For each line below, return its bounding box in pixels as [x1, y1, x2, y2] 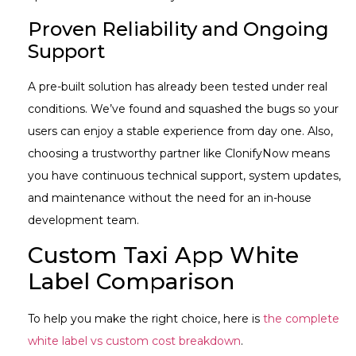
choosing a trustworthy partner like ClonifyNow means [28, 145, 330, 161]
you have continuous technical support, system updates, [28, 168, 341, 183]
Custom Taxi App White [28, 242, 299, 269]
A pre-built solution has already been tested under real [28, 79, 327, 94]
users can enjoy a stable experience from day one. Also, [28, 123, 333, 138]
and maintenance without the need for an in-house [28, 190, 311, 205]
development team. [28, 212, 142, 227]
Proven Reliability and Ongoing [28, 17, 329, 41]
